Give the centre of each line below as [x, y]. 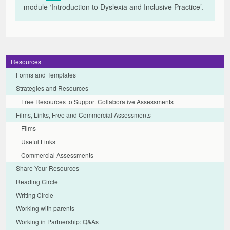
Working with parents [45, 208]
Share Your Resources [48, 168]
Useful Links [39, 141]
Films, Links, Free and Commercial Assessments [84, 114]
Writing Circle [35, 195]
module [36, 6]
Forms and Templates [46, 74]
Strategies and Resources [52, 88]
